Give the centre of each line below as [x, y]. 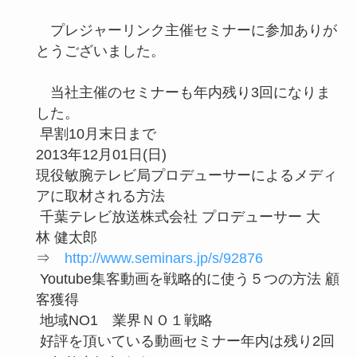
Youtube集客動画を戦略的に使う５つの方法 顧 [187, 279]
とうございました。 [100, 51]
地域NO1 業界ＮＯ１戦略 [124, 320]
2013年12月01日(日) [101, 154]
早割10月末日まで [96, 133]
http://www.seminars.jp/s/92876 [163, 258]
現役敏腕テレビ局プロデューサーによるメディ [186, 175]
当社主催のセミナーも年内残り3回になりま [183, 92]
